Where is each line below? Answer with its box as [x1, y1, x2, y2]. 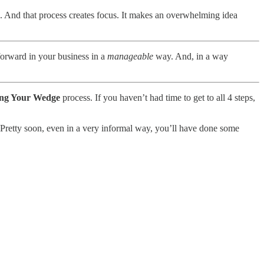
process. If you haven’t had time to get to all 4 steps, [60, 93, 255, 103]
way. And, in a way [153, 51, 228, 62]
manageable [107, 51, 153, 62]
